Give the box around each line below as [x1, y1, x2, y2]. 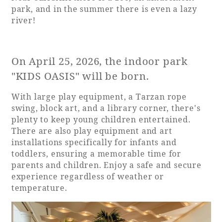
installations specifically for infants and [11, 136, 177, 148]
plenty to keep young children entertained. [11, 113, 191, 125]
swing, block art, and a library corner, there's [11, 102, 201, 113]
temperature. [11, 182, 67, 193]
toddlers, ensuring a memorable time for [11, 148, 181, 159]
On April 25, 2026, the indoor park [11, 54, 188, 68]
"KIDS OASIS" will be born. [11, 68, 149, 83]
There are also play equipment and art [11, 125, 172, 136]
